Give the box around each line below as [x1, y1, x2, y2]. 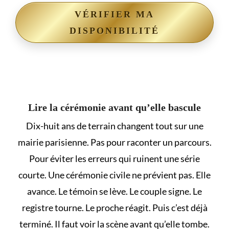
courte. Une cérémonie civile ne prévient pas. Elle [18, 169, 211, 181]
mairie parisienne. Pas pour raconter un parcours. [17, 136, 212, 148]
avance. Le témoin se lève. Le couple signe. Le [27, 186, 202, 197]
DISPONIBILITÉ [70, 26, 159, 36]
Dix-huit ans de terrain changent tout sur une [26, 120, 203, 132]
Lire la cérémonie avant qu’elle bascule [28, 102, 201, 113]
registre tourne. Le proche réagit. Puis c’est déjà [21, 202, 208, 214]
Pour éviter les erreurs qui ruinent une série [29, 153, 200, 165]
